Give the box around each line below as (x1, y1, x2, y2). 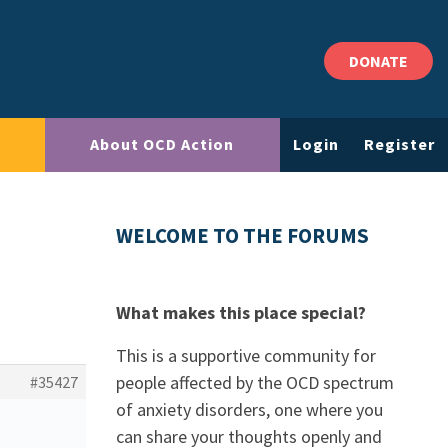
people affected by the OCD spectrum (116, 371, 394, 394)
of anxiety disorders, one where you (116, 398, 383, 421)
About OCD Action (90, 134, 235, 155)
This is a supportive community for (116, 344, 376, 367)
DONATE (349, 51, 408, 71)
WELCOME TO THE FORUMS (116, 223, 369, 249)
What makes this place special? (116, 301, 366, 324)
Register (364, 134, 436, 155)
